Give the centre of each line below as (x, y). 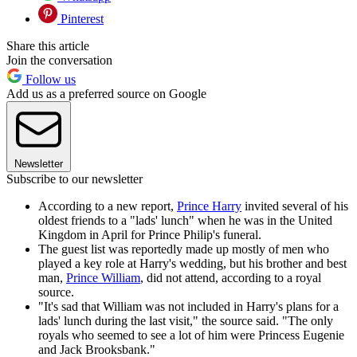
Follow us (49, 80)
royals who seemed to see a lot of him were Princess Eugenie (191, 335)
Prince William (103, 278)
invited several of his (295, 206)
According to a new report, (108, 206)
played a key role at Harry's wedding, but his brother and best (192, 264)
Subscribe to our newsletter (75, 179)
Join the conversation (59, 61)
